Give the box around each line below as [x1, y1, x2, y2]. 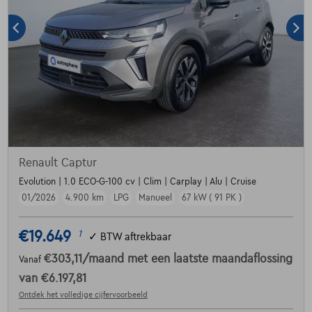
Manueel [138, 193, 172, 203]
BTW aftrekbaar [100, 231, 171, 242]
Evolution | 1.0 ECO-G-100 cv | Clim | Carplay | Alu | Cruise [18, 177, 256, 187]
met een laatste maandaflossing [127, 253, 292, 266]
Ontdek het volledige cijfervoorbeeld [18, 290, 148, 299]
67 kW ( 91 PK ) [181, 193, 242, 203]
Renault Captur [18, 157, 97, 170]
